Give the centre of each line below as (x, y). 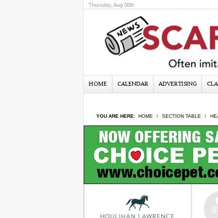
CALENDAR (133, 84)
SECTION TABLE (182, 116)
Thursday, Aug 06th (111, 5)
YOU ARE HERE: (117, 116)
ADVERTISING (178, 84)
